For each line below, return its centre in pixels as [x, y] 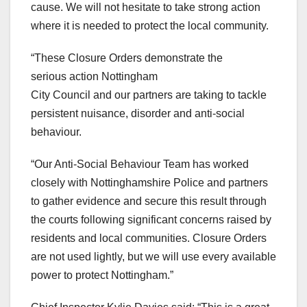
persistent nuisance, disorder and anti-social [138, 113]
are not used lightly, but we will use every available [153, 256]
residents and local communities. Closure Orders [149, 238]
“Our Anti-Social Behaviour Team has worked [140, 164]
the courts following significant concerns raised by [151, 219]
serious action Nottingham [94, 76]
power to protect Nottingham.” [103, 275]
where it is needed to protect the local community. [151, 25]
